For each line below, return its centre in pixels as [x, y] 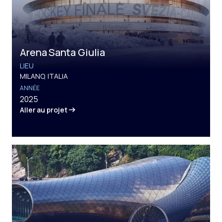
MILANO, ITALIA [44, 76]
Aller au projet [44, 110]
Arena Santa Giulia [63, 52]
